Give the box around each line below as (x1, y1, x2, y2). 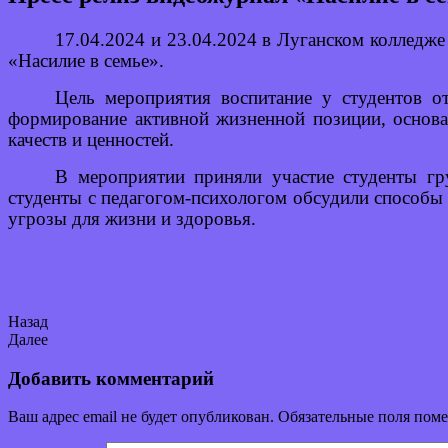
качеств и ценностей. (8, 128, 174, 150)
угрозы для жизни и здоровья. (8, 207, 256, 229)
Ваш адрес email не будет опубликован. (8, 408, 274, 426)
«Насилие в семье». (8, 49, 164, 71)
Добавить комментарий (8, 367, 214, 389)
